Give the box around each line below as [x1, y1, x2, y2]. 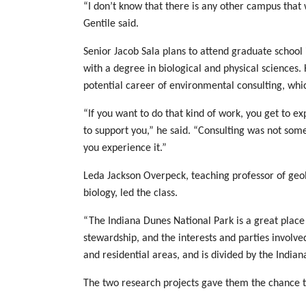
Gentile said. [83, 18, 139, 29]
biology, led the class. [83, 188, 178, 199]
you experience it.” [83, 143, 167, 154]
